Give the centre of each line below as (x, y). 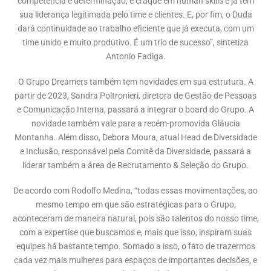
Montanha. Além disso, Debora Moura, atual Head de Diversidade (135, 138)
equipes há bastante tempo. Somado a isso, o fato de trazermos (135, 246)
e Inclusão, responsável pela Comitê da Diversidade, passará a (135, 152)
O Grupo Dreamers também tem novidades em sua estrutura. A (135, 82)
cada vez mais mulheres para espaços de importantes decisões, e (135, 260)
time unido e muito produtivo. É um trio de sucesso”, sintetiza (135, 43)
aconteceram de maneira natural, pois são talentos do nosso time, (135, 218)
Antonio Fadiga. (135, 57)
